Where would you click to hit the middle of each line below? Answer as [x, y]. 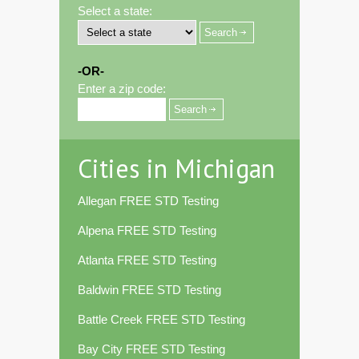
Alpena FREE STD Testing [147, 231]
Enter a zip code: [122, 89]
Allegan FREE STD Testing [148, 201]
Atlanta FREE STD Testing [147, 260]
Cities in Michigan [176, 169]
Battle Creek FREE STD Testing [161, 320]
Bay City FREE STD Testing [151, 349]
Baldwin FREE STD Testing [149, 290]
